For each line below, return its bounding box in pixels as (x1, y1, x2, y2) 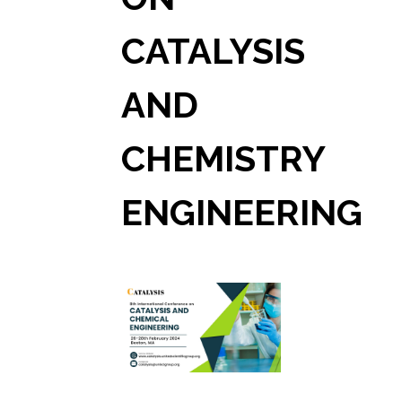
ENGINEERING (121, 191, 363, 234)
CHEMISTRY (121, 137, 326, 180)
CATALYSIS (121, 30, 306, 73)
